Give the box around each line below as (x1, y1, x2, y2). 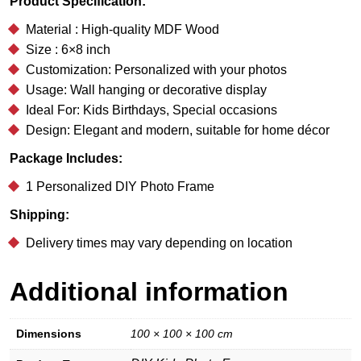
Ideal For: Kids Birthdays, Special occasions (26, 102, 277, 117)
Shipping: (10, 207, 69, 222)
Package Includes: (10, 151, 122, 165)
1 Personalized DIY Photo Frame (26, 179, 214, 193)
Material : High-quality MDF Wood (26, 22, 219, 36)
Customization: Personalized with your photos (26, 62, 287, 77)
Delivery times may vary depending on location (26, 235, 293, 250)
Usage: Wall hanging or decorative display (26, 82, 267, 97)
